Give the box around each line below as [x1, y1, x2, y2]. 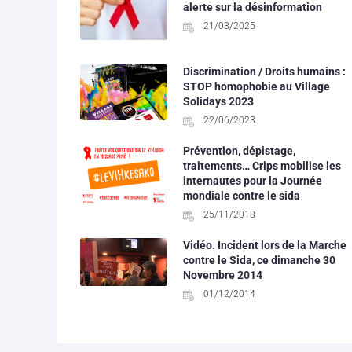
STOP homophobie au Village [182, 79, 330, 93]
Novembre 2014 [182, 268, 262, 281]
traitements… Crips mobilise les [182, 159, 341, 172]
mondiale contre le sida [182, 189, 300, 202]
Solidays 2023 [182, 94, 254, 108]
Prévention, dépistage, [182, 144, 295, 157]
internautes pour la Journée [182, 174, 322, 187]
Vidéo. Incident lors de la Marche [182, 238, 346, 251]
